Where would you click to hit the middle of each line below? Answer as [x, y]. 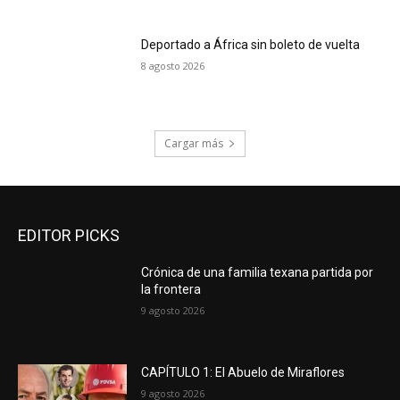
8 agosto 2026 [173, 65]
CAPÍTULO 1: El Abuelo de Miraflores [243, 373]
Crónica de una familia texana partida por [258, 273]
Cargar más [194, 144]
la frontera [171, 290]
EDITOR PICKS [69, 236]
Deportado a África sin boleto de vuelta [251, 44]
